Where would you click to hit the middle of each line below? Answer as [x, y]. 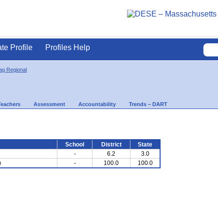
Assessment [49, 104]
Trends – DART [148, 104]
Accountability [97, 104]
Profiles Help [68, 47]
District [111, 144]
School [75, 144]
